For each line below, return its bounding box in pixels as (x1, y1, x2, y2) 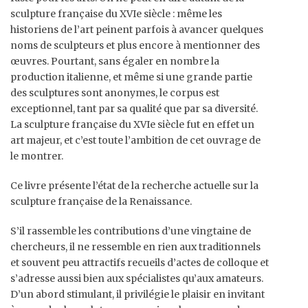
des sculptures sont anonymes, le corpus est (10, 87, 219, 100)
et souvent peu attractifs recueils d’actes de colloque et (10, 256, 269, 269)
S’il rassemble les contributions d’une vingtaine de (10, 225, 251, 238)
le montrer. (10, 150, 63, 163)
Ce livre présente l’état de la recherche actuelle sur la (10, 179, 258, 192)
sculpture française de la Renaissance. (10, 195, 192, 208)
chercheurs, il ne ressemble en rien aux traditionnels (10, 241, 261, 254)
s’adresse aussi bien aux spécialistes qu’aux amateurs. (10, 272, 263, 285)
